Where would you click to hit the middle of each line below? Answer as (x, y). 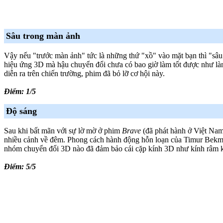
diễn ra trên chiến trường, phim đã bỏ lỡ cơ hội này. (84, 73)
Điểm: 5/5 (20, 166)
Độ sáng (21, 111)
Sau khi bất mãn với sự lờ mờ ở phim (63, 130)
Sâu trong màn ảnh (43, 36)
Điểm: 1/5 (20, 91)
